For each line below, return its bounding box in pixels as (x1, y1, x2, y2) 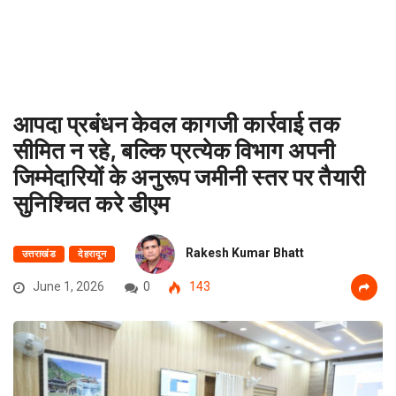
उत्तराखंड (22, 248, 57, 261)
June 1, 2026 (30, 279, 104, 294)
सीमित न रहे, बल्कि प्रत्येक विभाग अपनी (13, 136, 336, 164)
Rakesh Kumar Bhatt (186, 246, 305, 261)
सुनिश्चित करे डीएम (13, 189, 170, 217)
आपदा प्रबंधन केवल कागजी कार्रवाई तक (13, 110, 340, 138)
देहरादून (78, 248, 107, 261)
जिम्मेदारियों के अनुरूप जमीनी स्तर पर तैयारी (13, 163, 366, 191)
